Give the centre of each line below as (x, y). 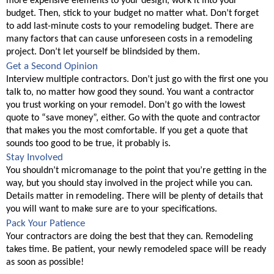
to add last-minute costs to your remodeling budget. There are (130, 27)
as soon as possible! (46, 263)
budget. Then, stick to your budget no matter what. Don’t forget (132, 14)
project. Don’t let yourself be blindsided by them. (104, 52)
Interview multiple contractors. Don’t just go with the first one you (137, 79)
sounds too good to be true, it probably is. (90, 143)
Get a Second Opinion (52, 66)
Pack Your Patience (46, 224)
